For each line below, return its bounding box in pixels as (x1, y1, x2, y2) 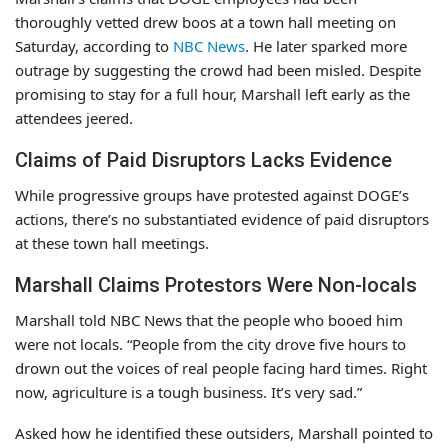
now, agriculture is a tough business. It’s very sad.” (15, 381, 362, 402)
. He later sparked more (245, 35, 407, 56)
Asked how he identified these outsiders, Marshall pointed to (15, 422, 433, 443)
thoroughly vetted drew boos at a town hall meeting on (15, 11, 396, 32)
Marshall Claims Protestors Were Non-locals (15, 272, 417, 297)
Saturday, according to (15, 35, 173, 56)
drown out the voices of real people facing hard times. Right (15, 357, 427, 378)
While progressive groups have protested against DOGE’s (15, 184, 409, 205)
